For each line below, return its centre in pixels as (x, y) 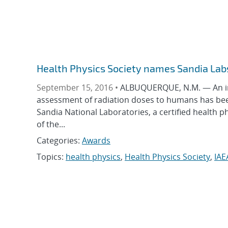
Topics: (51, 157)
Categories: (59, 141)
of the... (51, 124)
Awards (96, 141)
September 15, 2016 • (78, 88)
